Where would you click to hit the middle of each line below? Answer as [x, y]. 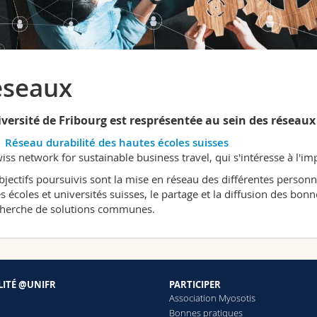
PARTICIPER [195, 285]
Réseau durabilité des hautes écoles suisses [116, 143]
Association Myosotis [212, 298]
